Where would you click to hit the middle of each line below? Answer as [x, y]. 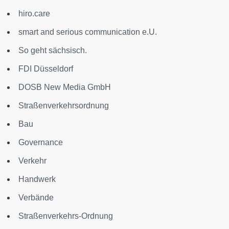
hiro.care [34, 13]
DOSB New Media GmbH [65, 87]
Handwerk [37, 179]
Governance [41, 142]
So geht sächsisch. [53, 50]
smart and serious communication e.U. [88, 32]
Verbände [36, 197]
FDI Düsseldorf [46, 68]
